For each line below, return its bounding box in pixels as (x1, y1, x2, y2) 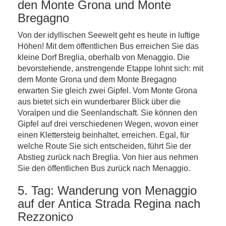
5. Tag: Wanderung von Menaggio (18, 184, 197, 197)
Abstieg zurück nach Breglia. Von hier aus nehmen (18, 153, 198, 161)
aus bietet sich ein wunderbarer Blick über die (18, 97, 181, 106)
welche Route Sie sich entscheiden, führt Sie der (18, 142, 191, 150)
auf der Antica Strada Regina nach (18, 197, 200, 210)
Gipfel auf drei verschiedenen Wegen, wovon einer (18, 120, 198, 128)
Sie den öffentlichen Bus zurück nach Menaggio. (18, 164, 190, 173)
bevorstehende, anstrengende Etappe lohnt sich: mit (18, 64, 203, 73)
